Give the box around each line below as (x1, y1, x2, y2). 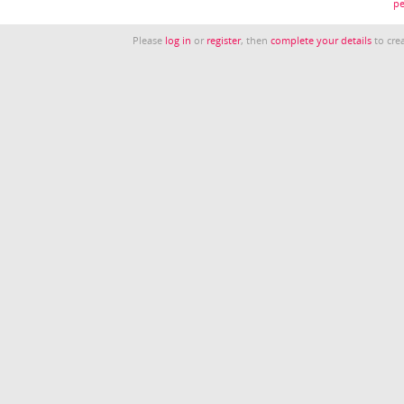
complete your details (271, 34, 372, 47)
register (207, 34, 242, 47)
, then (241, 34, 271, 47)
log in (165, 34, 192, 47)
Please (133, 34, 166, 47)
